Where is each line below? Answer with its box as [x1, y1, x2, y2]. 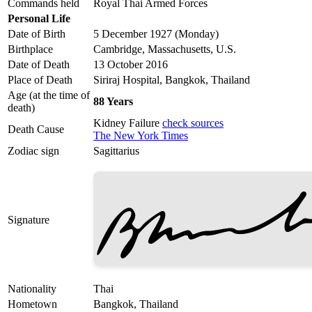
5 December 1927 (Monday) [93, 28, 219, 40]
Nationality [8, 283, 56, 295]
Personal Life [8, 13, 70, 25]
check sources [162, 117, 224, 130]
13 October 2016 [93, 58, 168, 71]
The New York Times [93, 130, 188, 142]
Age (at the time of [8, 89, 90, 102]
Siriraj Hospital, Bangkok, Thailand [93, 74, 250, 86]
